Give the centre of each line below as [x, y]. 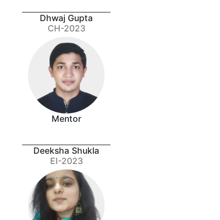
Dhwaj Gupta [66, 18]
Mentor [66, 118]
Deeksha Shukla [66, 150]
